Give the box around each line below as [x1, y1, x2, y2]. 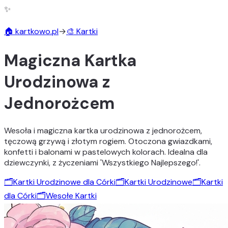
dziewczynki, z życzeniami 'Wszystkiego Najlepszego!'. [4, 157, 201, 168]
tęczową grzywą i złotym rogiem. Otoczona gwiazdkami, [4, 135, 212, 147]
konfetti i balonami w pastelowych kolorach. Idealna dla [4, 146, 208, 157]
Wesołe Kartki [46, 190, 97, 201]
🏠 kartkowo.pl [4, 26, 59, 37]
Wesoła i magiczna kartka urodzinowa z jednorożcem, [4, 125, 202, 136]
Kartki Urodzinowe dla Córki [13, 176, 116, 187]
